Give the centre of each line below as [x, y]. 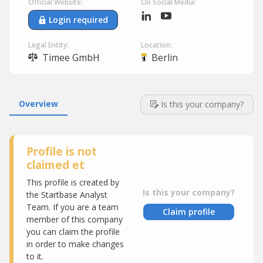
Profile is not [62, 151]
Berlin [164, 58]
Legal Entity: [48, 45]
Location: [156, 45]
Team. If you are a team [73, 207]
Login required [78, 20]
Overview [38, 104]
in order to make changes [75, 244]
